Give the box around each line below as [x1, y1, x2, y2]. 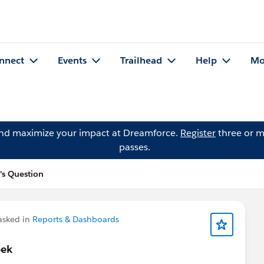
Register [180, 127, 216, 139]
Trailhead [120, 54, 162, 67]
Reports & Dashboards [32, 214, 119, 225]
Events [58, 54, 87, 67]
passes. [118, 141, 150, 153]
